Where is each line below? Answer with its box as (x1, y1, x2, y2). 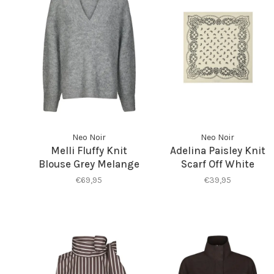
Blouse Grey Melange (38, 157, 139, 170)
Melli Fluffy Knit (50, 144, 127, 157)
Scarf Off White (180, 157, 254, 170)
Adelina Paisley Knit (169, 144, 265, 157)
